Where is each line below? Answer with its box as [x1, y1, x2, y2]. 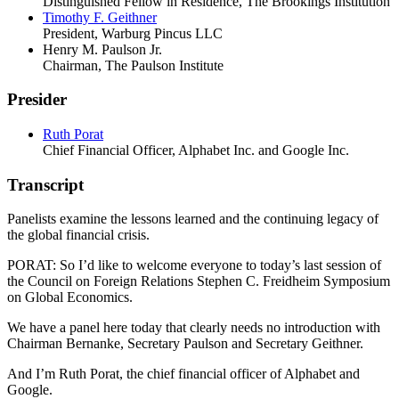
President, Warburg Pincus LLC [43, 25, 223, 41]
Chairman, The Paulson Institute [43, 57, 224, 73]
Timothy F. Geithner [43, 9, 157, 25]
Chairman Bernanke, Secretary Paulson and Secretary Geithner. [7, 336, 363, 352]
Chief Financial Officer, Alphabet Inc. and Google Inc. [43, 142, 349, 159]
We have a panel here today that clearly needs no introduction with [7, 320, 380, 336]
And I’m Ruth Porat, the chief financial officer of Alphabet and [7, 366, 360, 382]
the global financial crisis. [7, 227, 150, 243]
